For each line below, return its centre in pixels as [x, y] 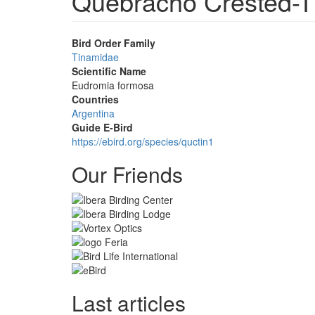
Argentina [93, 113]
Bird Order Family [114, 43]
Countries [95, 99]
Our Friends [127, 174]
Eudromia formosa [113, 85]
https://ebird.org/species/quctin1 [143, 141]
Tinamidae [95, 57]
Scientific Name [109, 71]
